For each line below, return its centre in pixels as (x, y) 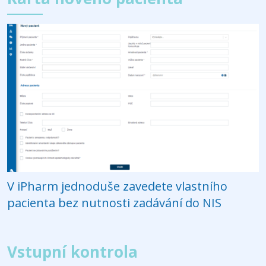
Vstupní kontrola (72, 251)
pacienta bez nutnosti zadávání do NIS (114, 202)
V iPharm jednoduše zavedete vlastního (117, 186)
